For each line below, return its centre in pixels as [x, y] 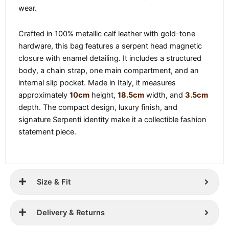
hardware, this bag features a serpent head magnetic [110, 46]
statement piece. [47, 132]
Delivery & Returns [71, 213]
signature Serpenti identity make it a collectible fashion [112, 119]
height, [104, 95]
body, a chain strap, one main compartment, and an [109, 70]
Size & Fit [54, 182]
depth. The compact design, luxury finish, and [98, 107]
